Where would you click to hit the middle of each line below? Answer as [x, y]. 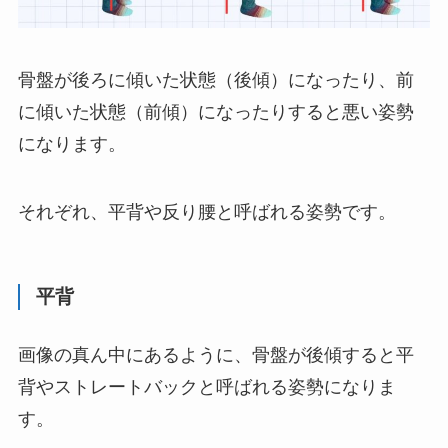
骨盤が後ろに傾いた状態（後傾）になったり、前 [215, 80]
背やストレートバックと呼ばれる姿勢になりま [206, 386]
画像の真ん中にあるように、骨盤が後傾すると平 [215, 354]
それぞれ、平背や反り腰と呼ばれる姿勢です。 [206, 212]
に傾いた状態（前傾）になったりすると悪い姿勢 [215, 112]
